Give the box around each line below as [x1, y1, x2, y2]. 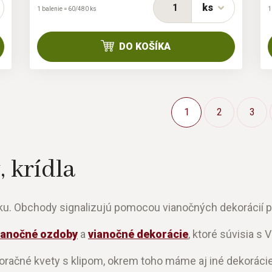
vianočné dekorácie [88, 228, 188, 241]
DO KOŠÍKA [119, 41, 171, 53]
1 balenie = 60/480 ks [36, 5, 97, 13]
